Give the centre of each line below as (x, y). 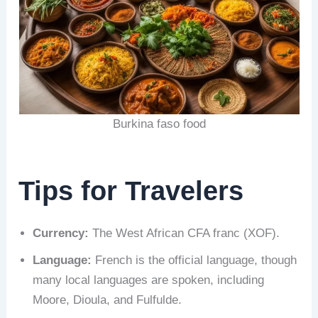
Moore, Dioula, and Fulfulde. (108, 300)
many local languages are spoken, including (149, 280)
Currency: (61, 233)
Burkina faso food (159, 124)
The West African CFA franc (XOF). (185, 233)
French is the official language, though (194, 260)
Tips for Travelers (131, 191)
